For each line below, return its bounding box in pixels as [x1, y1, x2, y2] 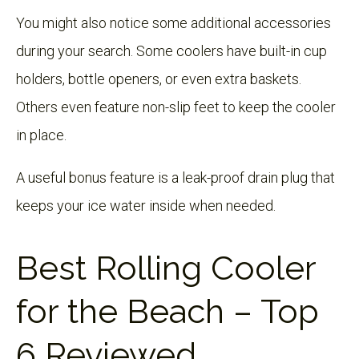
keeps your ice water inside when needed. [16, 196, 276, 214]
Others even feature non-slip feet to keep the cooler [16, 98, 336, 115]
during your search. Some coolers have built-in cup [16, 42, 327, 59]
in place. [16, 126, 67, 143]
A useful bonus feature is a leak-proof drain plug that [16, 168, 335, 186]
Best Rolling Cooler [16, 248, 316, 288]
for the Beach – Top [16, 291, 319, 331]
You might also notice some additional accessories [16, 14, 331, 31]
